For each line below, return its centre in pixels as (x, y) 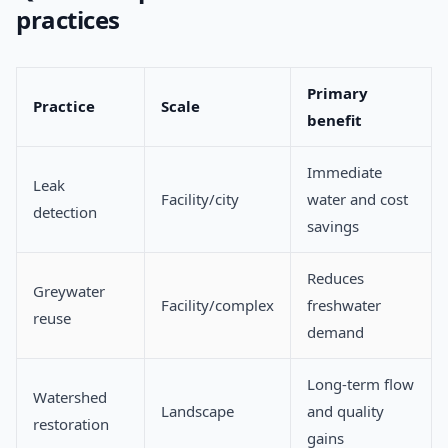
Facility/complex (217, 305)
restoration (71, 424)
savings (333, 226)
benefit (334, 120)
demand (335, 332)
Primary (337, 93)
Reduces (335, 278)
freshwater (344, 305)
